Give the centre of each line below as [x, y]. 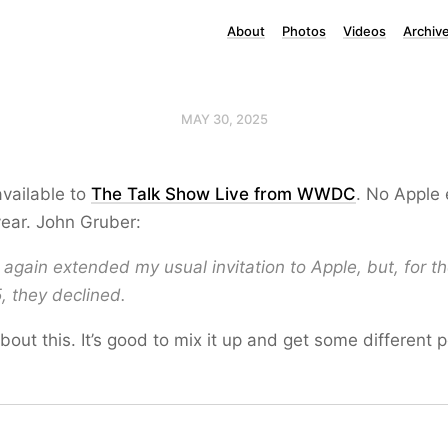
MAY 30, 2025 [224, 119]
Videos [364, 31]
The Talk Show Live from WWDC [223, 194]
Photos [304, 31]
